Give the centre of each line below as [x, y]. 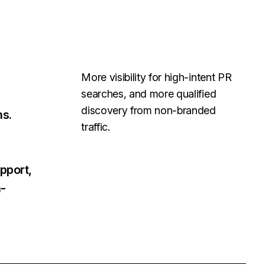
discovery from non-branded [148, 110]
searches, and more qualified [149, 94]
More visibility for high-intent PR [156, 77]
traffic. [96, 127]
